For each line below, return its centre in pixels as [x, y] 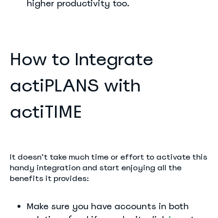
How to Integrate [82, 59]
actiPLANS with [75, 85]
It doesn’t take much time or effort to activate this [109, 157]
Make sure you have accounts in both [108, 206]
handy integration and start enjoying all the [96, 168]
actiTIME [46, 112]
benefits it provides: [49, 178]
